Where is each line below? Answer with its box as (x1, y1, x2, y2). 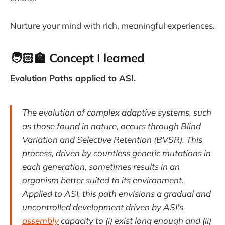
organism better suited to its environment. (22, 174, 184, 185)
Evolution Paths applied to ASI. (10, 73, 136, 84)
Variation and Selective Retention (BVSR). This (22, 134, 202, 145)
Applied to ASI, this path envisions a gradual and (22, 188, 211, 199)
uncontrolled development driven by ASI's (22, 201, 183, 212)
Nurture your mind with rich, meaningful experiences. (10, 20, 215, 31)
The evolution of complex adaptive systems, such (22, 106, 211, 118)
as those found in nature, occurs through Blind (22, 120, 201, 131)
